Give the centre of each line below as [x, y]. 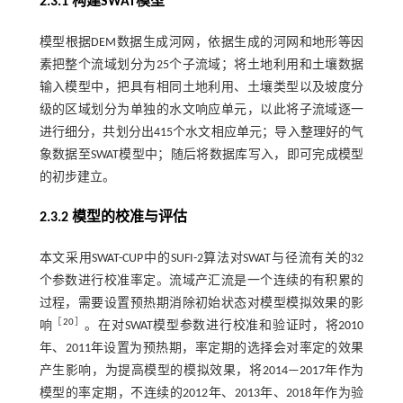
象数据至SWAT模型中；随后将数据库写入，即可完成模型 [201, 155]
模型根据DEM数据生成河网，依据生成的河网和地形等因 [201, 42]
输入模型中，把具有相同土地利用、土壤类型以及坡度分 [201, 87]
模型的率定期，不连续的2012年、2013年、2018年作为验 [201, 393]
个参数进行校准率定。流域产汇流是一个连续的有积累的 [201, 281]
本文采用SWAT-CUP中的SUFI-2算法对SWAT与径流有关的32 [201, 258]
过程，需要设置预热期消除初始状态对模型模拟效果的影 [201, 303]
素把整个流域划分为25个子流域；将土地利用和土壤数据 [201, 65]
